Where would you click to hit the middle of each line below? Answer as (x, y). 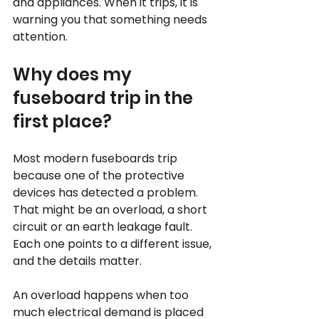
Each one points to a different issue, (114, 244)
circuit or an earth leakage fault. (104, 227)
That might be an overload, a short (111, 210)
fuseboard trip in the (105, 98)
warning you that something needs (111, 20)
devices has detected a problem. (107, 193)
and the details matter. (77, 261)
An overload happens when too (102, 295)
